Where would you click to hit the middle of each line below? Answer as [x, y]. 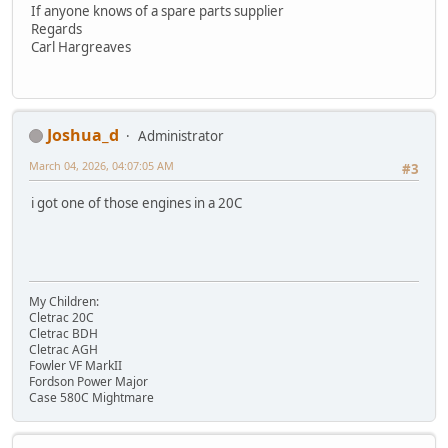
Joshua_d [83, 134]
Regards [56, 29]
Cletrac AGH [63, 349]
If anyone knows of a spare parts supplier [157, 11]
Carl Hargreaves [81, 47]
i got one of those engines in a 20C [136, 203]
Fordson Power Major [88, 381]
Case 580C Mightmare [91, 397]
